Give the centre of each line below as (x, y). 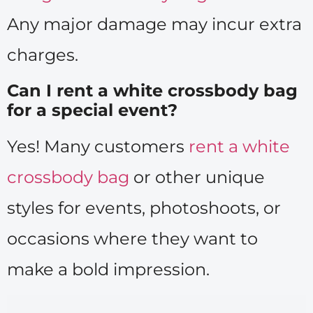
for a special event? (92, 110)
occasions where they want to (132, 238)
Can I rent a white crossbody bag (152, 90)
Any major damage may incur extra (154, 24)
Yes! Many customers (98, 146)
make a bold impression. (108, 269)
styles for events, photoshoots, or (144, 208)
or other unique (197, 177)
